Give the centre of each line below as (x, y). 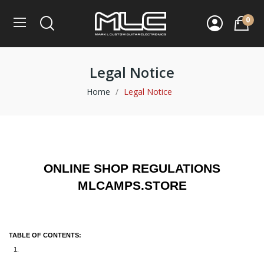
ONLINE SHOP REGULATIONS (132, 168)
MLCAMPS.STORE (132, 185)
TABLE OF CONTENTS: (46, 235)
